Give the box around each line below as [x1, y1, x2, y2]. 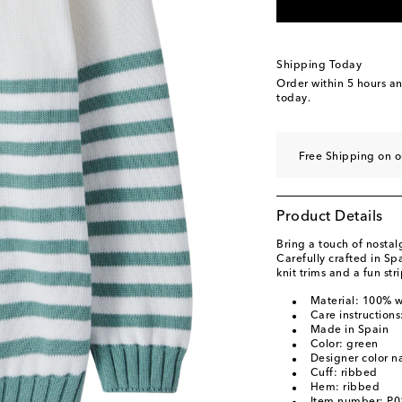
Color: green [310, 339, 379, 350]
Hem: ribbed [310, 382, 380, 393]
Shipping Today [276, 60, 362, 71]
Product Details [276, 210, 383, 224]
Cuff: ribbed [310, 368, 378, 379]
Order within [276, 79, 347, 90]
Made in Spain [310, 325, 389, 336]
